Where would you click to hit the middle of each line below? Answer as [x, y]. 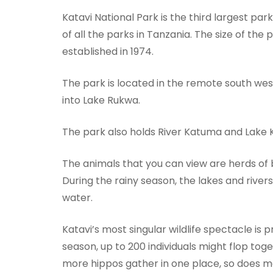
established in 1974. [108, 51]
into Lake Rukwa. [101, 100]
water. [77, 197]
